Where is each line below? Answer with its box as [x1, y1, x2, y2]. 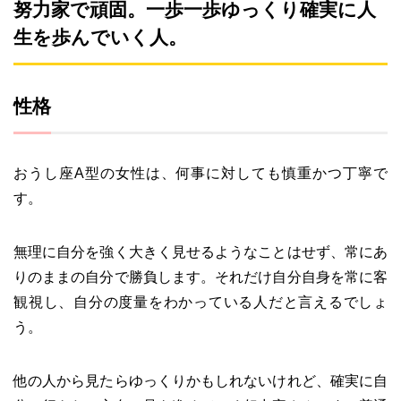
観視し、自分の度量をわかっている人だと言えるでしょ [13, 294, 388, 310]
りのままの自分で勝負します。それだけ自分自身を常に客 [13, 269, 388, 285]
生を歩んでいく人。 [13, 27, 187, 47]
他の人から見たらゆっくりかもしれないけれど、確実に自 [13, 373, 388, 388]
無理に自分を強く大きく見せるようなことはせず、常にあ [13, 244, 388, 260]
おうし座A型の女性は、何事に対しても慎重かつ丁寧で [13, 166, 388, 181]
